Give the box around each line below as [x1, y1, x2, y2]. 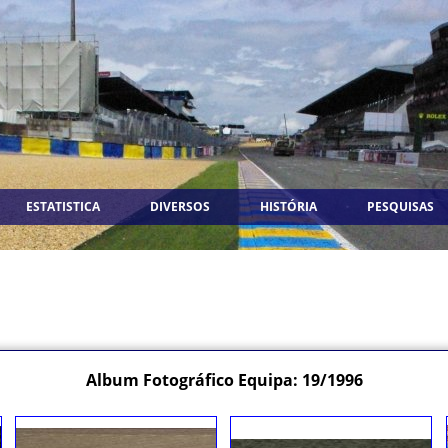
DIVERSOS [150, 198, 210, 215]
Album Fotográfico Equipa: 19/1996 [85, 369, 363, 391]
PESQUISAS [367, 198, 434, 215]
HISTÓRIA [260, 198, 317, 215]
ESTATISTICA [26, 198, 100, 215]
